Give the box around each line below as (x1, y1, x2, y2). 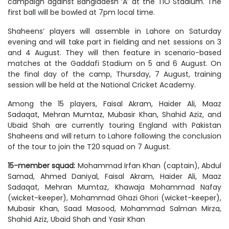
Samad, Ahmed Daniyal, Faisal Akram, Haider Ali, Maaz (8, 171, 221, 181)
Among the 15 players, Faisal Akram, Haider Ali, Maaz (8, 98, 221, 109)
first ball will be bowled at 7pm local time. (8, 7, 155, 17)
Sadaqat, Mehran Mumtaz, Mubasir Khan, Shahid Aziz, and (8, 109, 221, 120)
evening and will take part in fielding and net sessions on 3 (8, 36, 221, 47)
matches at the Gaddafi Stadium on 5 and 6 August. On (8, 58, 221, 68)
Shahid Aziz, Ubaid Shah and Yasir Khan (8, 214, 145, 224)
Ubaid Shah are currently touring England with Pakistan (8, 120, 221, 130)
